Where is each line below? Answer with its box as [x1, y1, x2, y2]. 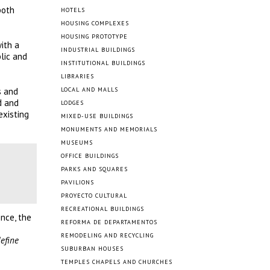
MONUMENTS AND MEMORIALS [61, 125, 157, 133]
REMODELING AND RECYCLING [61, 231, 154, 239]
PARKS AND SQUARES [61, 165, 128, 173]
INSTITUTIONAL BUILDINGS [61, 59, 145, 67]
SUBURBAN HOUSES [61, 245, 124, 253]
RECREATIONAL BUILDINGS [61, 205, 144, 213]
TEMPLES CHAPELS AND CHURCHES [61, 258, 172, 266]
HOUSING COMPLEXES [61, 19, 129, 27]
